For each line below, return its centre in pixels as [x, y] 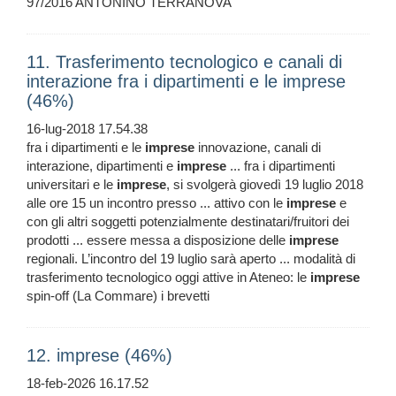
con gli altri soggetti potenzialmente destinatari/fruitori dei [188, 222]
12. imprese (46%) [99, 356]
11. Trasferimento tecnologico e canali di [184, 62]
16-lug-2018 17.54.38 [87, 129]
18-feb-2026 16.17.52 [88, 384]
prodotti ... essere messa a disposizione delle [158, 240]
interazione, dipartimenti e [102, 166]
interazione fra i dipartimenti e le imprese [186, 82]
